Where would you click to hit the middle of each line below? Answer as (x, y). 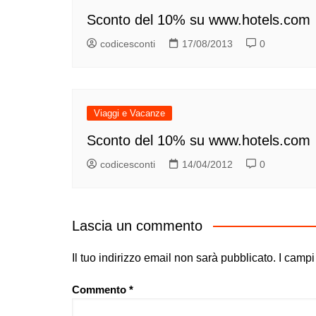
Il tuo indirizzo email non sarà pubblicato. (174, 258)
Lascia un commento (137, 226)
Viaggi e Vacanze (129, 114)
